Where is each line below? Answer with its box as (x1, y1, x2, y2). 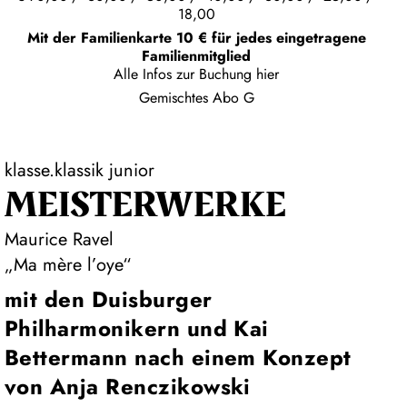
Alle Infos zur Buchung (114, 64, 257, 85)
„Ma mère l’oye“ (4, 252, 132, 279)
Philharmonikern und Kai (4, 313, 269, 345)
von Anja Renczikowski (4, 371, 251, 403)
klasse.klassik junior (4, 157, 154, 184)
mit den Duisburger (4, 283, 213, 316)
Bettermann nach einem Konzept (4, 342, 352, 374)
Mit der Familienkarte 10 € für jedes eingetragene (26, 27, 366, 49)
